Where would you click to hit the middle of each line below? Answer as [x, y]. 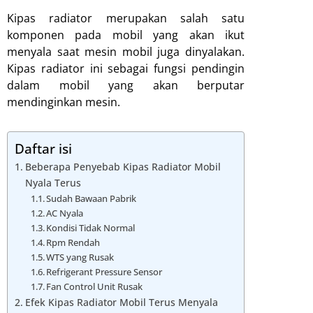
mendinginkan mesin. [64, 102]
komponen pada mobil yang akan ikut [126, 35]
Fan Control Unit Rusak [95, 286]
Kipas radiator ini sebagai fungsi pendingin [126, 68]
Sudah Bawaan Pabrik [92, 198]
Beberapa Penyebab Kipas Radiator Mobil [123, 166]
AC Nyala [65, 213]
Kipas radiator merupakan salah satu [126, 18]
